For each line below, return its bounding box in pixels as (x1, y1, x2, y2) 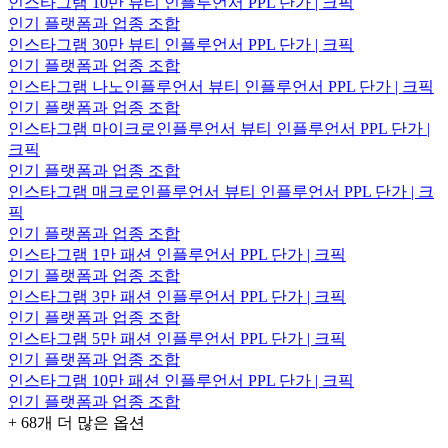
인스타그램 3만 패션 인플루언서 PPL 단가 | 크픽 (8, 288, 346, 306)
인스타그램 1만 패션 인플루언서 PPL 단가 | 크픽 (8, 246, 346, 264)
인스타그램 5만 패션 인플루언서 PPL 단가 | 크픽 (8, 330, 346, 348)
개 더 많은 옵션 (37, 414, 145, 432)
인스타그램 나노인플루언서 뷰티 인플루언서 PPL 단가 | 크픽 (8, 78, 434, 96)
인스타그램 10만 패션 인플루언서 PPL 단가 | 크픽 (8, 372, 354, 390)
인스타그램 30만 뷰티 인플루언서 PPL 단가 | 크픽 (8, 36, 354, 54)
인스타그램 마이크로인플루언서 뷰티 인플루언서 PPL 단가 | (8, 120, 430, 138)
